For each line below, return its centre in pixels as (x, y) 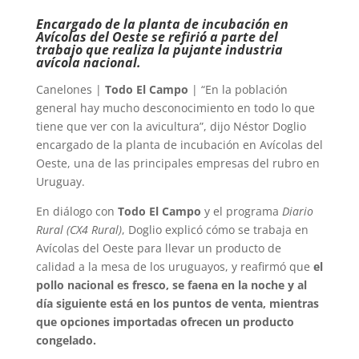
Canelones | (70, 90)
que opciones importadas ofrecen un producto (165, 322)
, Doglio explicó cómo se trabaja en (215, 230)
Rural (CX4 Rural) (79, 230)
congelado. (66, 341)
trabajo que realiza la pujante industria (159, 50)
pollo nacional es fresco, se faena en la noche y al (171, 285)
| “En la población (238, 90)
